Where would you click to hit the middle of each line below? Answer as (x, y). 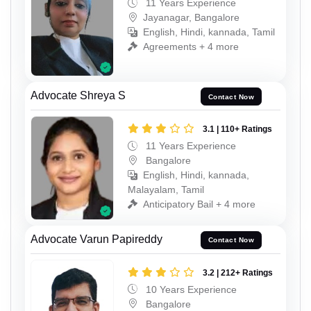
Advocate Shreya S (78, 96)
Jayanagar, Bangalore (191, 17)
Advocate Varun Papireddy (96, 239)
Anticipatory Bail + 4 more (199, 204)
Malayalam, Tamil (166, 190)
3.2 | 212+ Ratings (238, 272)
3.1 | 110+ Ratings (237, 129)
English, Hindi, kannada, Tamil (209, 32)
